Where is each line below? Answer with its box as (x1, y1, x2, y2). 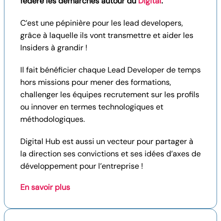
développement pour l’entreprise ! (20, 160, 143, 171)
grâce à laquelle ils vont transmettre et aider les (20, 30, 193, 40)
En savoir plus (20, 182, 70, 192)
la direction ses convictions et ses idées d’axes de (20, 148, 201, 159)
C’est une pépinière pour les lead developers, (20, 17, 183, 28)
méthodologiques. (20, 113, 85, 124)
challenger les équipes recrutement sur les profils (20, 89, 199, 100)
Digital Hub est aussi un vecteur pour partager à (20, 136, 193, 147)
